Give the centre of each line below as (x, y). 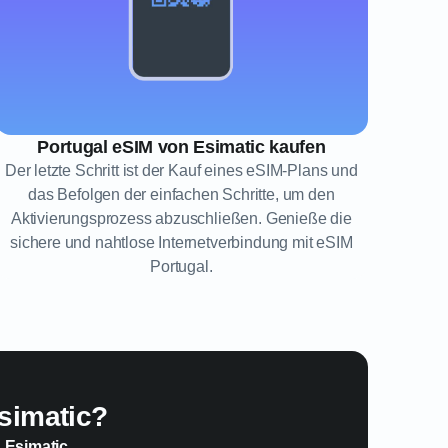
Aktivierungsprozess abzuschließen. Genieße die (181, 218)
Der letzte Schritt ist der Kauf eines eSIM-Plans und (181, 170)
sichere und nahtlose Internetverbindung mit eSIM (181, 242)
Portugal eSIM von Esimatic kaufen (181, 147)
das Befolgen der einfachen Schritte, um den (181, 194)
